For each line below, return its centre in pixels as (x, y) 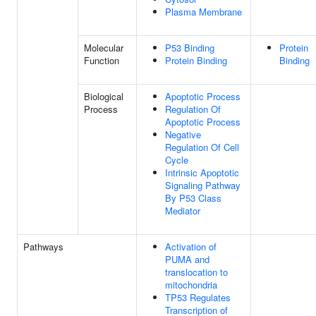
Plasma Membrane (203, 12)
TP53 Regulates (198, 297)
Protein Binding (196, 60)
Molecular (104, 48)
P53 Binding (190, 48)
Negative (183, 134)
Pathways (43, 247)
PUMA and (187, 259)
